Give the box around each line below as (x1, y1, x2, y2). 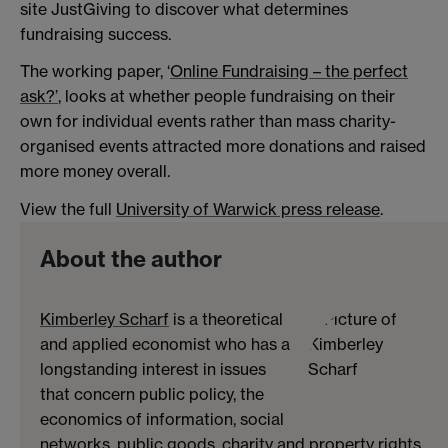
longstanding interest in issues (40, 358, 266, 379)
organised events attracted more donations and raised (20, 136, 426, 157)
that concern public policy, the (40, 383, 264, 404)
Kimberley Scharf (40, 308, 169, 329)
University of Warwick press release (116, 199, 380, 220)
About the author (40, 245, 222, 274)
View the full (20, 199, 116, 220)
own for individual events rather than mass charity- (20, 111, 396, 132)
